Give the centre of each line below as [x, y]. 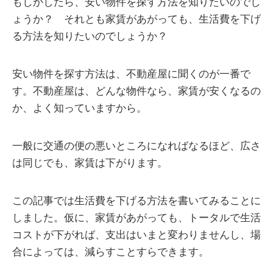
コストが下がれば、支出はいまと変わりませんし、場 [136, 235]
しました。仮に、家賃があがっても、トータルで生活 [136, 218]
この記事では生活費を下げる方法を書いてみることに [136, 201]
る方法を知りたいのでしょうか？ [90, 37]
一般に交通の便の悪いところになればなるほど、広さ [136, 146]
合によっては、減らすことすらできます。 [111, 252]
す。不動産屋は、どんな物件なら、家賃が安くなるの [136, 91]
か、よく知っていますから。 [80, 108]
